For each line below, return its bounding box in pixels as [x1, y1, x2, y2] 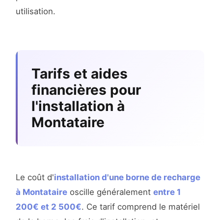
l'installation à [31, 98, 125, 115]
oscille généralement [67, 187, 153, 197]
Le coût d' [16, 172, 54, 183]
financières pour [31, 82, 141, 99]
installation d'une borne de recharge [54, 172, 200, 183]
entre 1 [153, 187, 181, 197]
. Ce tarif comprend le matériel [82, 202, 200, 212]
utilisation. [16, 6, 55, 17]
